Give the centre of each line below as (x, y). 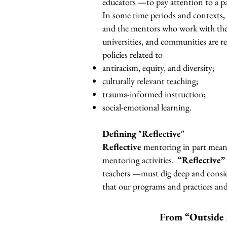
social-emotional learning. (148, 107)
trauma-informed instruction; (155, 94)
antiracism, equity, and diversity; (159, 68)
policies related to (135, 54)
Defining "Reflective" (144, 134)
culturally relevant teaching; (151, 81)
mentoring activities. (140, 160)
